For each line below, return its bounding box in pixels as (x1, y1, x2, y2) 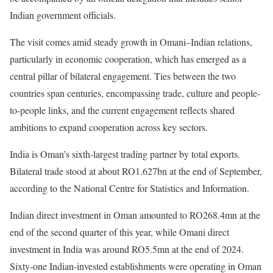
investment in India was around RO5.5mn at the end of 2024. (10, 243, 244, 255)
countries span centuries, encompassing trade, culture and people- (10, 87, 260, 99)
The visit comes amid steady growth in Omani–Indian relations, (10, 35, 252, 48)
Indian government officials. (10, 9, 116, 21)
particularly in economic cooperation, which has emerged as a (10, 52, 246, 65)
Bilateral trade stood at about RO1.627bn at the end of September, (10, 165, 262, 177)
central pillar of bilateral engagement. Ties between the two (10, 69, 236, 82)
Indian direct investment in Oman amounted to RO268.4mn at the (10, 208, 260, 221)
